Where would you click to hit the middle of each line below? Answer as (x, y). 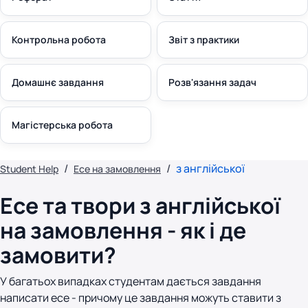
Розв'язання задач (212, 82)
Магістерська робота (62, 125)
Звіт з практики (204, 40)
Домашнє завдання (58, 82)
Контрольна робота (59, 40)
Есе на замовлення (117, 169)
